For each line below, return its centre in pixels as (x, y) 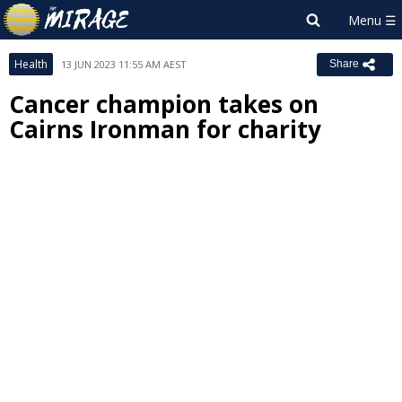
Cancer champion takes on (164, 104)
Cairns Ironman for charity (165, 129)
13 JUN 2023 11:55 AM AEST (124, 64)
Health (31, 64)
